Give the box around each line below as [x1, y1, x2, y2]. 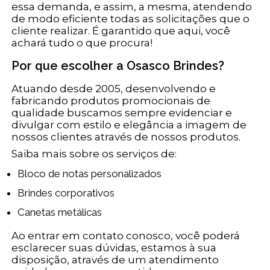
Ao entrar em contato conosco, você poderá [11, 230, 240, 242]
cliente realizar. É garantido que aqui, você [11, 25, 231, 37]
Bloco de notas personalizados [25, 168, 162, 180]
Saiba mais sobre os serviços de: [11, 148, 177, 160]
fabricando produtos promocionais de [11, 95, 211, 107]
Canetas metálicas [25, 206, 102, 219]
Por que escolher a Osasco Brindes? [11, 58, 225, 74]
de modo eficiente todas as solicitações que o [11, 13, 250, 25]
